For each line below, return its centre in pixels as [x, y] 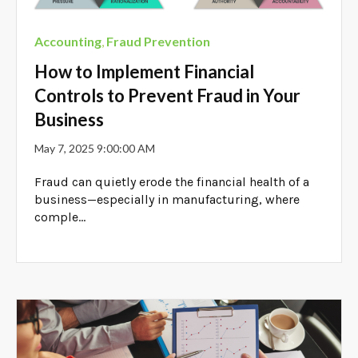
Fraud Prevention [159, 42]
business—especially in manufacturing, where [167, 200]
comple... [60, 217]
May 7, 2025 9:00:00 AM [95, 148]
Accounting [68, 42]
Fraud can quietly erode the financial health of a [172, 182]
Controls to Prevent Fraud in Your [168, 95]
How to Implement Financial [145, 71]
